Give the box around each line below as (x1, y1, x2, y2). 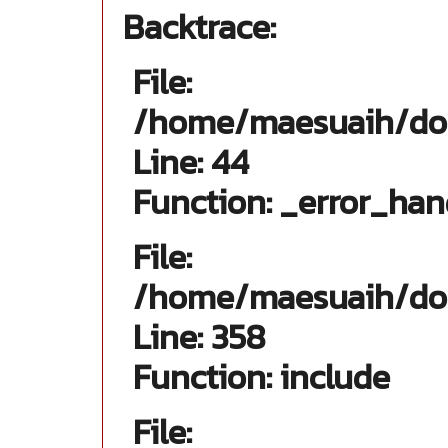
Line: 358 (133, 312, 266, 362)
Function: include (133, 352, 390, 402)
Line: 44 (133, 137, 249, 187)
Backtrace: (123, 2, 276, 52)
